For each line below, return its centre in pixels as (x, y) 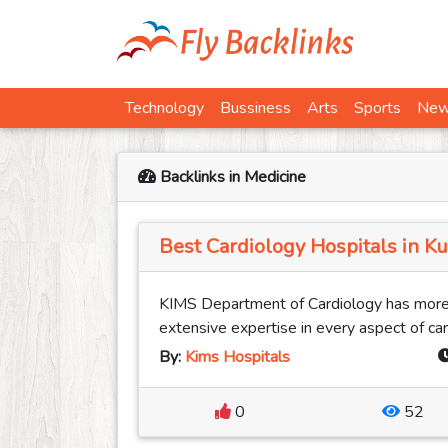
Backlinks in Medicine (231, 177)
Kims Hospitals (237, 357)
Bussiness (255, 108)
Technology (164, 108)
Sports (377, 108)
